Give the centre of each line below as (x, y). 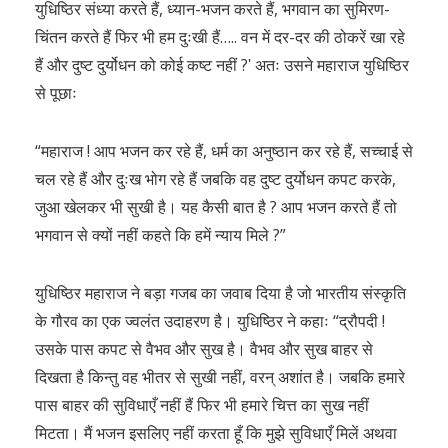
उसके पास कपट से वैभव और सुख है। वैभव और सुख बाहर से (204, 349)
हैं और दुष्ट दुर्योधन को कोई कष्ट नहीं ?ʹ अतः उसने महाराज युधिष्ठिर (222, 65)
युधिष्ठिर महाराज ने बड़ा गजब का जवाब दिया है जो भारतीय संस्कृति (220, 293)
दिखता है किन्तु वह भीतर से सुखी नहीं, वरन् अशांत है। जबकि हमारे (220, 377)
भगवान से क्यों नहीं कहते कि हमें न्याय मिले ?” (160, 235)
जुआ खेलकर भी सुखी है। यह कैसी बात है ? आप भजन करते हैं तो (216, 207)
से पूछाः (56, 93)
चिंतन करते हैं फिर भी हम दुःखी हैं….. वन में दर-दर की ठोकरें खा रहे (220, 37)
